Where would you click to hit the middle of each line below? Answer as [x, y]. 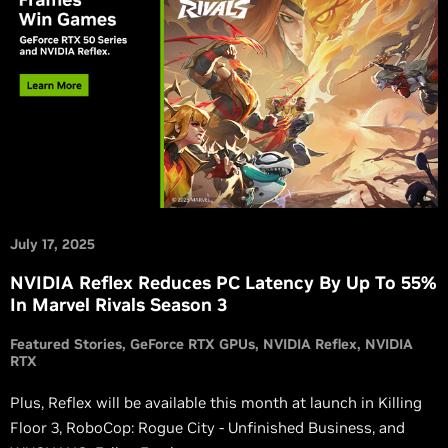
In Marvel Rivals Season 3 [118, 305]
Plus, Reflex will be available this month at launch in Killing [216, 403]
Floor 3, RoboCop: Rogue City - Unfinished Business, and [207, 428]
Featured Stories [66, 344]
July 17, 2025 [52, 244]
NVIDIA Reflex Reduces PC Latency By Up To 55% [223, 283]
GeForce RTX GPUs [192, 344]
